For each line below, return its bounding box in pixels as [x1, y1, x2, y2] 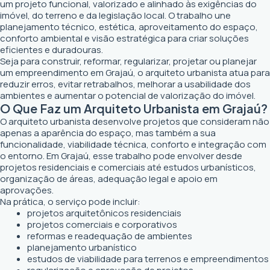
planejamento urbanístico [27, 240, 137, 254]
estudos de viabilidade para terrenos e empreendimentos [27, 252, 269, 265]
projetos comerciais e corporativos [27, 218, 177, 231]
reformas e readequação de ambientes [27, 229, 192, 242]
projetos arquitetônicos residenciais [27, 206, 181, 219]
